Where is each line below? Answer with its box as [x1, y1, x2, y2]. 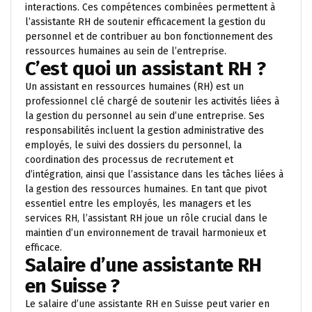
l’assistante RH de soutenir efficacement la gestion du [25, 15, 265, 28]
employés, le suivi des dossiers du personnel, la [25, 139, 242, 151]
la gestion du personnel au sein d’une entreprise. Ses [25, 109, 265, 122]
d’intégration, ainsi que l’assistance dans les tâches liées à [25, 168, 283, 180]
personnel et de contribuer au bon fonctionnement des [25, 30, 273, 42]
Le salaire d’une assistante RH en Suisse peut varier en [25, 297, 270, 310]
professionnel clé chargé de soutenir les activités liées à [25, 95, 279, 107]
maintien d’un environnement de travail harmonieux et [25, 226, 266, 239]
